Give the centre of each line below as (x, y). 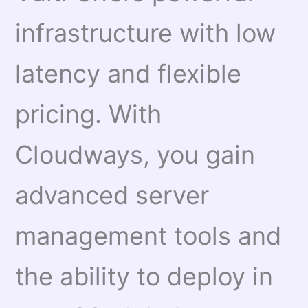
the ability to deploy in (144, 277)
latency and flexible (129, 74)
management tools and (148, 236)
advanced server (112, 196)
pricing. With (89, 114)
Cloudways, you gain (135, 155)
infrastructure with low (146, 33)
